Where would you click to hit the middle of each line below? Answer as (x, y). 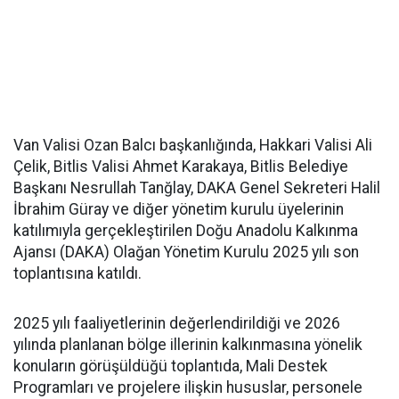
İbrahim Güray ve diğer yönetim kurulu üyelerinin (179, 209)
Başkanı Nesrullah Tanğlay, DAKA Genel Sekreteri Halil (197, 188)
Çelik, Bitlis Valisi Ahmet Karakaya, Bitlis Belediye (181, 167)
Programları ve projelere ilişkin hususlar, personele (188, 387)
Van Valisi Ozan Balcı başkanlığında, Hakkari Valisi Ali (193, 145)
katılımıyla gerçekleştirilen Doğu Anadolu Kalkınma (186, 231)
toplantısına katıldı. (77, 273)
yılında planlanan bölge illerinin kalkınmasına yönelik (188, 345)
